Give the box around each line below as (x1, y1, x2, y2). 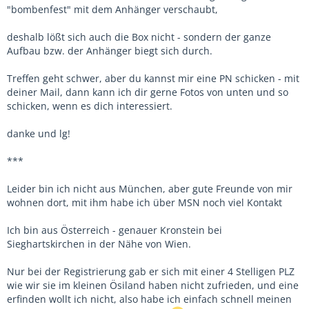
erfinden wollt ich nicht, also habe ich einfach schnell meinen (7, 292, 292, 306)
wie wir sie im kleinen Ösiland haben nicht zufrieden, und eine (7, 278, 299, 292)
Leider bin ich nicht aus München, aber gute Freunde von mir (7, 181, 292, 195)
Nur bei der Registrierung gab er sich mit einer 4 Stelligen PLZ (7, 264, 295, 278)
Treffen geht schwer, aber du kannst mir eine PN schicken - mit (7, 71, 299, 85)
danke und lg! (7, 126, 70, 140)
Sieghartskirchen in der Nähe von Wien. (7, 237, 191, 250)
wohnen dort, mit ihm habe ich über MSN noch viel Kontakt (7, 195, 282, 209)
